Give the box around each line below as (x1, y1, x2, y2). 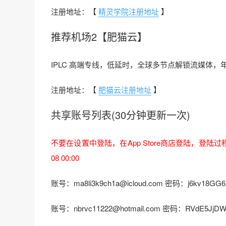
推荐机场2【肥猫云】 (51, 29, 147, 44)
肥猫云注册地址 (98, 84, 151, 95)
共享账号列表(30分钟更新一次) (51, 107, 190, 122)
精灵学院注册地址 (98, 6, 159, 17)
